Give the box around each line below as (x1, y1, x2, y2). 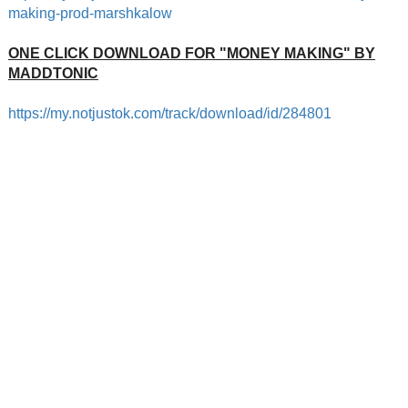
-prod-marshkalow (55, 5, 172, 21)
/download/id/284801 (195, 106, 331, 121)
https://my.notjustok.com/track (7, 106, 196, 121)
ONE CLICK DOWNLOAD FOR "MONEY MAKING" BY (7, 46, 375, 61)
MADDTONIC (7, 66, 98, 81)
